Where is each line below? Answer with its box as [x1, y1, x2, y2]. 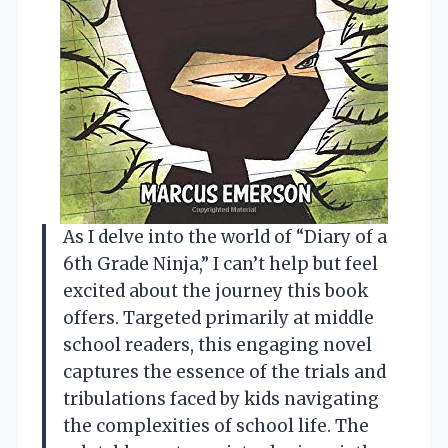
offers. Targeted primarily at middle [63, 307, 374, 330]
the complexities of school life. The [63, 415, 369, 438]
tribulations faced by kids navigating [63, 388, 379, 411]
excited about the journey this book [63, 280, 368, 303]
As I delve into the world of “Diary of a [63, 226, 387, 249]
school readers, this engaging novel [63, 334, 372, 357]
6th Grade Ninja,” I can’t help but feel [63, 253, 378, 276]
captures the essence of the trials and [63, 361, 386, 384]
